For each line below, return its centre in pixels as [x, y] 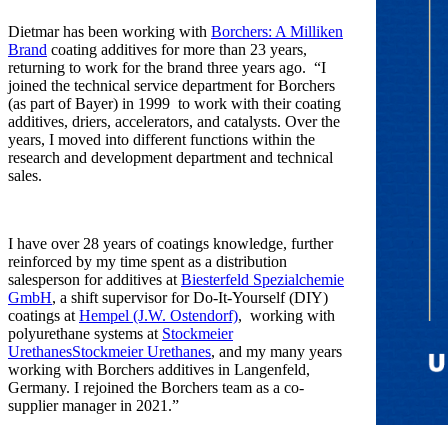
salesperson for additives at [94, 280]
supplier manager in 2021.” [93, 406]
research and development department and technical [170, 158]
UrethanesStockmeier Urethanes [109, 352]
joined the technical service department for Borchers [171, 86]
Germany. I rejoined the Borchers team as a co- [156, 388]
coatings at [43, 316]
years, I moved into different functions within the [161, 140]
